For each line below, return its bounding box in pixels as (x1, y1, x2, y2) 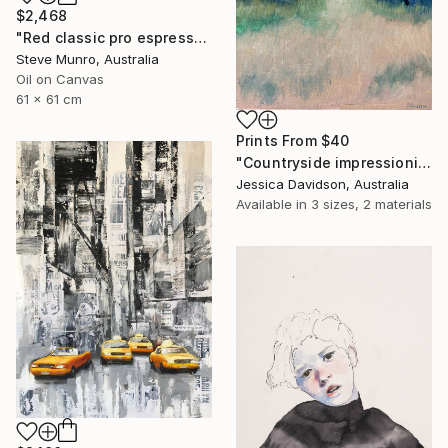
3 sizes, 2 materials (311, 195, 432, 212)
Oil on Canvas (16, 70, 104, 87)
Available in (236, 195, 311, 212)
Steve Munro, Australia (16, 50, 159, 67)
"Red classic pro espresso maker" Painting (193, 28, 207, 46)
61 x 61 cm (16, 90, 82, 107)
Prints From (236, 131, 321, 149)
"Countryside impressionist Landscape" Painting (417, 153, 431, 171)
